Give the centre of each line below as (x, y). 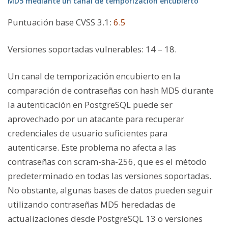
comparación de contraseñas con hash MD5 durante (111, 91)
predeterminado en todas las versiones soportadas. (109, 176)
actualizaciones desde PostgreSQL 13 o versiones (105, 219)
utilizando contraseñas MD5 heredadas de (92, 205)
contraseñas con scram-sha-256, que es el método (107, 162)
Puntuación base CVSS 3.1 (59, 22)
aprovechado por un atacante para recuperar (96, 119)
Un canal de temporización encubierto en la (94, 76)
